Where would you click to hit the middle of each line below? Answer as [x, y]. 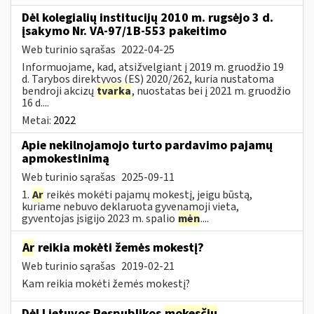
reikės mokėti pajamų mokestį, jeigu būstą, [148, 194]
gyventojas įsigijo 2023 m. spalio [100, 218]
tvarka [114, 91]
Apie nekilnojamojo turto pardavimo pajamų [147, 145]
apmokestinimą [66, 158]
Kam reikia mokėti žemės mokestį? [106, 284]
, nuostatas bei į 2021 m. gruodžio [211, 91]
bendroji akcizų [59, 91]
